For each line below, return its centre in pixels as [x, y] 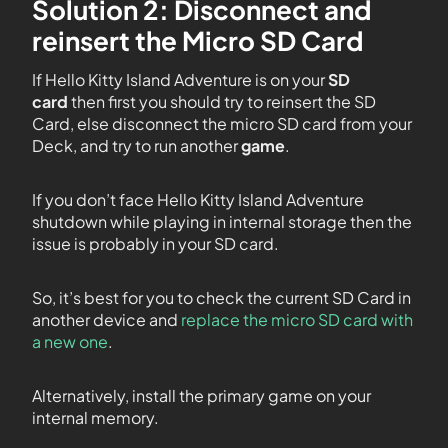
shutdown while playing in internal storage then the [222, 222]
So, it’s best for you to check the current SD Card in [221, 298]
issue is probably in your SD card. [155, 244]
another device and [106, 320]
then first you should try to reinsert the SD [222, 102]
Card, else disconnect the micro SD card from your [222, 124]
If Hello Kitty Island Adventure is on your [180, 80]
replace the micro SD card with [297, 320]
